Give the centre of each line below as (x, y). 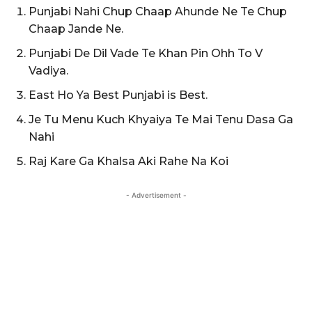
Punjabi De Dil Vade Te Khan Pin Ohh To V (146, 53)
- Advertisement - (156, 195)
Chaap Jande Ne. (76, 29)
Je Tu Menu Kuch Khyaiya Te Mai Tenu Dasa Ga (161, 119)
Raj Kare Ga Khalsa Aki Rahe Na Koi (128, 161)
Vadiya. (48, 70)
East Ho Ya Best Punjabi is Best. (118, 95)
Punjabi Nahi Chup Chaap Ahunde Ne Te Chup (158, 11)
